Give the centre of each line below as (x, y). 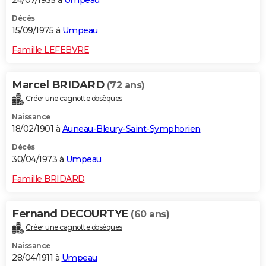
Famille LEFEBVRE (50, 50)
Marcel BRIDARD (59, 85)
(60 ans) (150, 214)
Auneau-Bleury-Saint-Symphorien (131, 129)
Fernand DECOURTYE (71, 214)
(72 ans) (126, 85)
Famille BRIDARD (48, 179)
